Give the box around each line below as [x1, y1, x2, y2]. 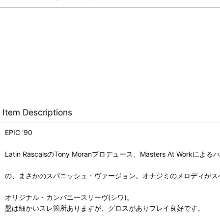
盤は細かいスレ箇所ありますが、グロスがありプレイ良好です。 [5, 204, 204, 212]
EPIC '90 [5, 128, 32, 137]
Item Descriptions [2, 107, 72, 117]
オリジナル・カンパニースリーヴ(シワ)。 [5, 193, 134, 201]
